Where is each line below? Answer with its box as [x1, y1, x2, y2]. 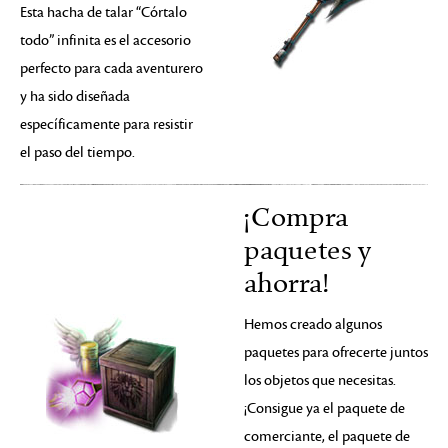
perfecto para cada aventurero [20, 60, 203, 77]
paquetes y [244, 235, 371, 267]
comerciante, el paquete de [244, 428, 410, 445]
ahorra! [244, 268, 329, 300]
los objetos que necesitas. [244, 372, 396, 389]
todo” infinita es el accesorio [20, 32, 191, 49]
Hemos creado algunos [244, 316, 382, 333]
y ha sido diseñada [20, 88, 130, 105]
